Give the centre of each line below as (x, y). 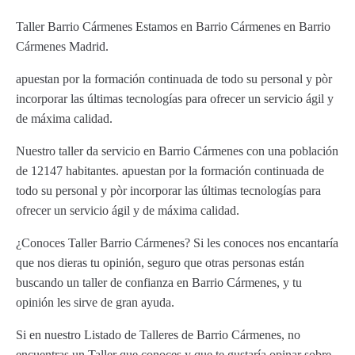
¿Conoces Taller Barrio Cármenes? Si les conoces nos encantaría (177, 243)
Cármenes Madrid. (62, 46)
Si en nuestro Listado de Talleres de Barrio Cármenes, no (158, 335)
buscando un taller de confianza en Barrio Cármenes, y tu (159, 282)
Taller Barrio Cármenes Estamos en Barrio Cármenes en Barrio (173, 27)
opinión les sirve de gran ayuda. (95, 302)
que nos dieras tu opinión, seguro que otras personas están (160, 263)
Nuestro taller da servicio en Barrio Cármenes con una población (177, 151)
